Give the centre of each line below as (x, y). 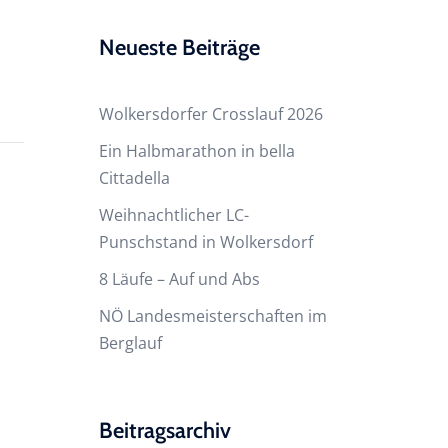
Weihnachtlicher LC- (173, 214)
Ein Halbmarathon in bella (196, 150)
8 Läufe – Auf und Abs (179, 278)
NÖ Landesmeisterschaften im (212, 315)
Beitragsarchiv (164, 430)
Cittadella (134, 177)
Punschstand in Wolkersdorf (205, 241)
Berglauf (130, 342)
